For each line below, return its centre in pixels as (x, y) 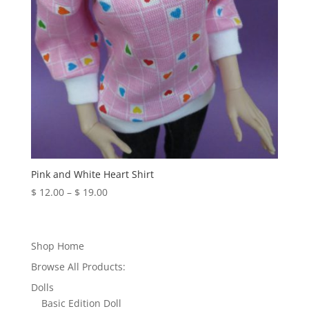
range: (121, 208)
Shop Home (57, 246)
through (125, 239)
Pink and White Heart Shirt (92, 175)
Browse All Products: (78, 267)
